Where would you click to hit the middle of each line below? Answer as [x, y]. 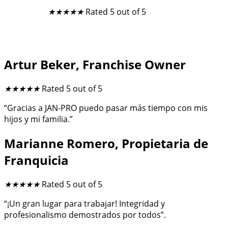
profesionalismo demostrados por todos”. [87, 215]
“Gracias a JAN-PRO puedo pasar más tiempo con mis [106, 108]
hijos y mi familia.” [38, 119]
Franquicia [36, 160]
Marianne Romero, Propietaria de [106, 143]
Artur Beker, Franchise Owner [95, 65]
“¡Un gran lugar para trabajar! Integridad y [84, 203]
